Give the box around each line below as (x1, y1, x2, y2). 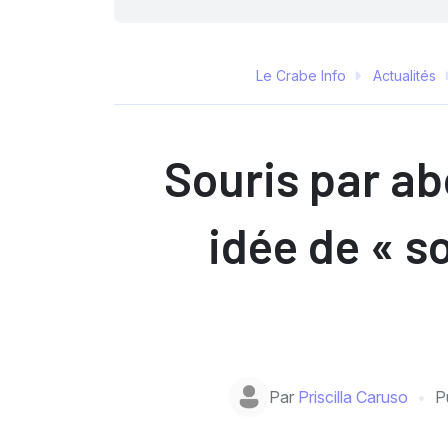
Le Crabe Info (255, 66, 346, 84)
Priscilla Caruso (298, 386, 409, 407)
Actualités (372, 66, 436, 84)
